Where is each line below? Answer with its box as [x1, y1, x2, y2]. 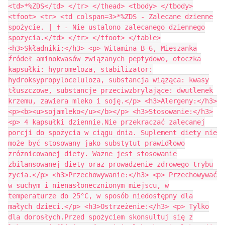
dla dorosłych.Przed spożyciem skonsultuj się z [8, 213, 193, 221]
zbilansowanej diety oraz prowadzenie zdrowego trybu [8, 160, 213, 168]
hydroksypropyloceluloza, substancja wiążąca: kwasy [8, 76, 209, 84]
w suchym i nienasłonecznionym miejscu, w [8, 181, 169, 189]
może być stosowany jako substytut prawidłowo [8, 139, 185, 147]
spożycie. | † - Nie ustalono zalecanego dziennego [8, 23, 205, 31]
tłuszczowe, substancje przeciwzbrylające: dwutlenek [8, 86, 213, 94]
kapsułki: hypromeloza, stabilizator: [8, 65, 153, 73]
